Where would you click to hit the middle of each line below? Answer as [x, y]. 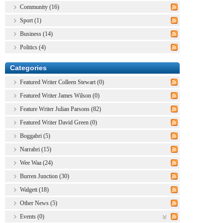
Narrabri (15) [36, 149]
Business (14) [36, 34]
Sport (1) [31, 20]
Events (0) [32, 216]
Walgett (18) [34, 189]
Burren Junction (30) [45, 176]
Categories [28, 67]
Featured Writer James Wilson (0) [60, 95]
